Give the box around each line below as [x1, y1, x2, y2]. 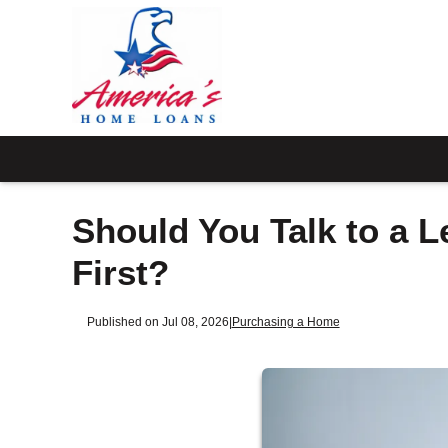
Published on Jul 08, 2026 [86, 314, 229, 328]
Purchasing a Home [231, 314, 340, 328]
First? [72, 253, 169, 293]
